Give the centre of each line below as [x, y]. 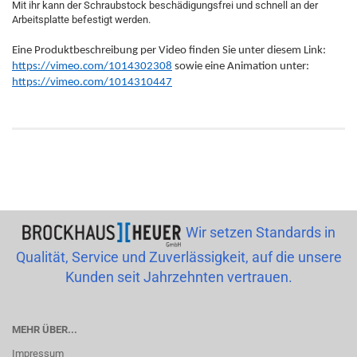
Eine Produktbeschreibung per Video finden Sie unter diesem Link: [169, 51]
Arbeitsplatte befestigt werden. [81, 20]
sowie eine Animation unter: [242, 67]
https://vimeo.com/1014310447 [92, 82]
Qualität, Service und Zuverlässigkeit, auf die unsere [178, 257]
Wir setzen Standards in [260, 232]
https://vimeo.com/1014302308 [92, 67]
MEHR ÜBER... [45, 330]
